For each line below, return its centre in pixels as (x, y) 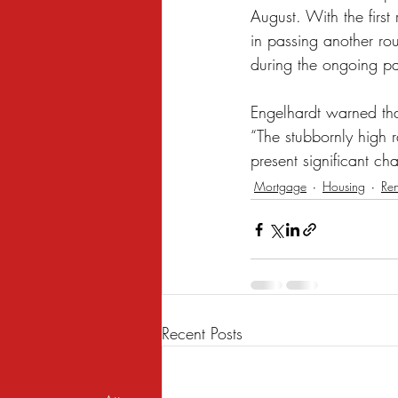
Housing (344, 186)
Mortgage (280, 186)
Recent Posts (202, 333)
